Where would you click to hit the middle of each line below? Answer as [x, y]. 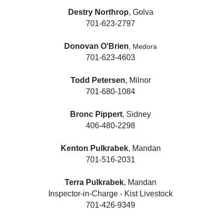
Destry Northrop [98, 12]
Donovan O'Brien [96, 46]
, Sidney [137, 114]
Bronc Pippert [96, 114]
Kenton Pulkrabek [94, 148]
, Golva [141, 12]
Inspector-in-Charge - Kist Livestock [110, 193]
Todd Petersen [98, 80]
